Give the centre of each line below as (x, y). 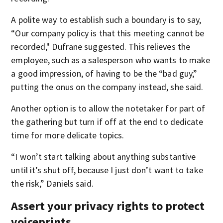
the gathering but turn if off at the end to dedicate (107, 122)
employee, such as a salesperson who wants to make (111, 60)
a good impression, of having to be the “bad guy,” (104, 73)
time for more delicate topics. (68, 135)
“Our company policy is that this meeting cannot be (108, 33)
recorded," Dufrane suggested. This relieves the (101, 47)
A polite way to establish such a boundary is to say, (106, 20)
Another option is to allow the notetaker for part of (108, 108)
